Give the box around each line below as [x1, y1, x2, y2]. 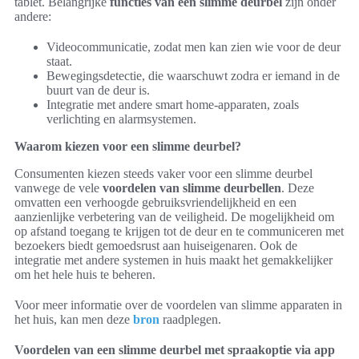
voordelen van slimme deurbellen [103, 181, 281, 196]
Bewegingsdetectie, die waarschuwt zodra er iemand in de [46, 69, 340, 83]
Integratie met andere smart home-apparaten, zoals [46, 98, 299, 112]
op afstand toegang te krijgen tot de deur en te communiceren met [14, 224, 344, 239]
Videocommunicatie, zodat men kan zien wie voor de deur [46, 40, 341, 54]
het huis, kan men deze [14, 313, 133, 327]
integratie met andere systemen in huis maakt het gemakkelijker [14, 253, 333, 268]
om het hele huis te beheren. [14, 268, 155, 282]
